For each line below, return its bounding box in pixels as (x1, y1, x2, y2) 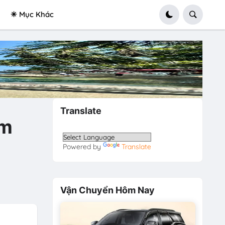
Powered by (63, 142, 103, 152)
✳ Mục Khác (10, 10, 54, 19)
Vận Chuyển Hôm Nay (60, 184, 155, 195)
